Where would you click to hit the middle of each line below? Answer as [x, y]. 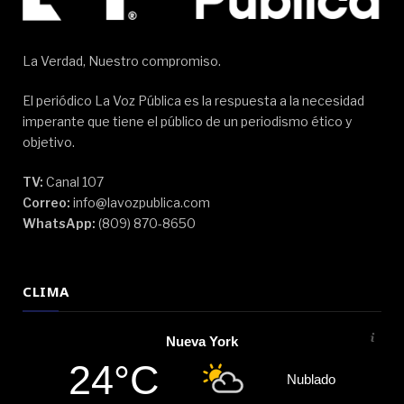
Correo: [46, 202]
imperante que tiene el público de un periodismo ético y [187, 121]
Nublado [312, 380]
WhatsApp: [59, 223]
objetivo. [49, 142]
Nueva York [202, 341]
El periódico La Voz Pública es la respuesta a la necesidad [193, 100]
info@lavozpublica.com [140, 202]
